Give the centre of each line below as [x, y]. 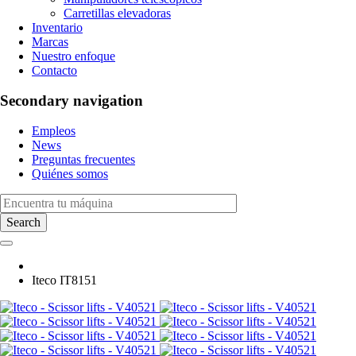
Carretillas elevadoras [117, 13]
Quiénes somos [70, 174]
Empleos [54, 131]
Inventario [57, 27]
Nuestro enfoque [74, 56]
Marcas [50, 41]
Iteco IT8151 [64, 281]
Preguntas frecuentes [83, 160]
